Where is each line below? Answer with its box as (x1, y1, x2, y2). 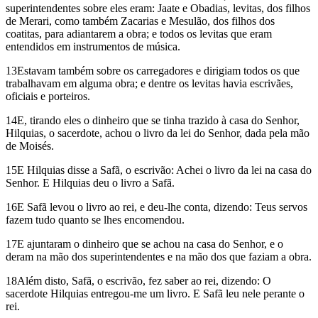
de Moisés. (6, 139, 54, 152)
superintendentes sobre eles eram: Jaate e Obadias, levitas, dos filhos (6, 1, 310, 14)
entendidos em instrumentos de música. (6, 40, 180, 53)
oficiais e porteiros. (6, 89, 90, 102)
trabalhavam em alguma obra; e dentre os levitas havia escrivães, (6, 77, 293, 89)
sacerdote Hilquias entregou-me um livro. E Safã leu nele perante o (6, 287, 305, 300)
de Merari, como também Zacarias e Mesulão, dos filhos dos (6, 14, 275, 27)
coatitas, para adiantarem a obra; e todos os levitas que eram (6, 27, 272, 40)
